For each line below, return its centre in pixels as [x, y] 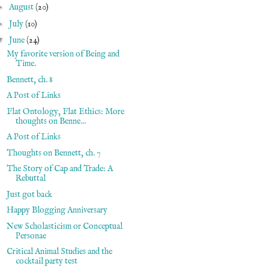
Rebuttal [30, 178]
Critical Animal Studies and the [59, 252]
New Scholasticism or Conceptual [64, 226]
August [22, 7]
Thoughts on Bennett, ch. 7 [53, 153]
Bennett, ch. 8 [29, 80]
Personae [31, 236]
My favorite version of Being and [63, 54]
